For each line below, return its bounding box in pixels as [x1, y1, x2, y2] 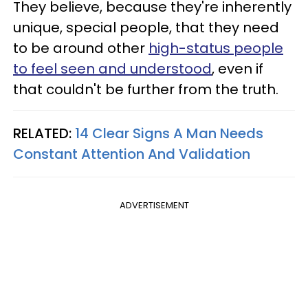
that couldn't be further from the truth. [13, 80, 278, 100]
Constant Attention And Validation [13, 144, 250, 164]
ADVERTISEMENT [119, 199, 189, 212]
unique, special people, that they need [13, 18, 279, 38]
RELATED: [13, 124, 75, 144]
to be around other [13, 38, 148, 58]
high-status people [148, 38, 283, 58]
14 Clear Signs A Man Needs [75, 124, 263, 144]
